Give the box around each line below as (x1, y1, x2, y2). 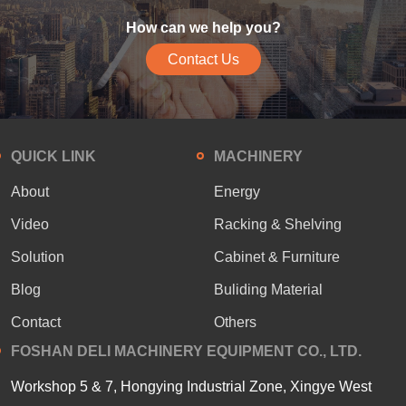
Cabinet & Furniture (214, 248, 340, 265)
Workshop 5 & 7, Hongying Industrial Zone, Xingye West (11, 378, 372, 394)
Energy (214, 183, 260, 199)
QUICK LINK (11, 148, 96, 164)
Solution (11, 248, 64, 265)
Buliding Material (214, 281, 323, 297)
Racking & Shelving (214, 216, 342, 232)
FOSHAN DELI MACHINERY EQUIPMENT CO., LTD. (11, 343, 362, 359)
